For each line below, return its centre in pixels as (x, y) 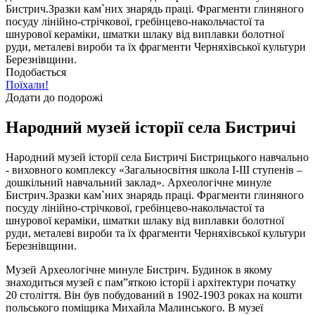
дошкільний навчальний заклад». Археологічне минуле (139, 182)
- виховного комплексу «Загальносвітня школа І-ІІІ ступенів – (154, 169)
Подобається (36, 72)
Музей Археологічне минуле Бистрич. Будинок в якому (139, 269)
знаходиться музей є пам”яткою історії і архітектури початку (151, 282)
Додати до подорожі (54, 97)
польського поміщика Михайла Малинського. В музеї (134, 307)
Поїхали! (27, 84)
